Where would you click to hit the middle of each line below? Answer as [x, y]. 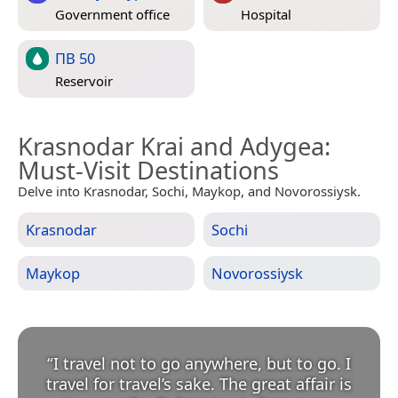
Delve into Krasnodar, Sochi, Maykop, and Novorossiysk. [189, 191]
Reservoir [84, 81]
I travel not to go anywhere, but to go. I [202, 364]
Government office [112, 15]
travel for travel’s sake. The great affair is [199, 384]
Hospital [266, 15]
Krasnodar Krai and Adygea [171, 147]
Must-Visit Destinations [148, 171]
